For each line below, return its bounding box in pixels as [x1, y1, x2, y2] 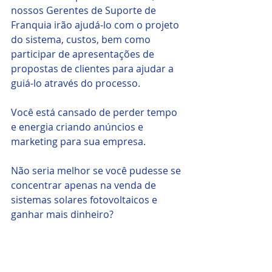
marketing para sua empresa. [11, 135, 148, 149]
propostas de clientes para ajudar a [11, 62, 176, 76]
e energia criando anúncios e [11, 120, 146, 134]
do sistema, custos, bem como [11, 33, 153, 47]
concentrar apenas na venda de [11, 178, 158, 192]
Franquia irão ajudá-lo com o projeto [11, 18, 182, 32]
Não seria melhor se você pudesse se [11, 164, 183, 178]
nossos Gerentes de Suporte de [11, 4, 158, 18]
